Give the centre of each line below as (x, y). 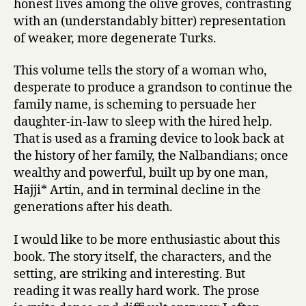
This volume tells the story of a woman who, (140, 71)
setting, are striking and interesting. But (129, 274)
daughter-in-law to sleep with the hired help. (143, 122)
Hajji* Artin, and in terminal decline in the (137, 191)
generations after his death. (93, 208)
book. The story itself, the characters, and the (143, 257)
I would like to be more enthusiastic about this (147, 240)
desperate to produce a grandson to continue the (153, 88)
